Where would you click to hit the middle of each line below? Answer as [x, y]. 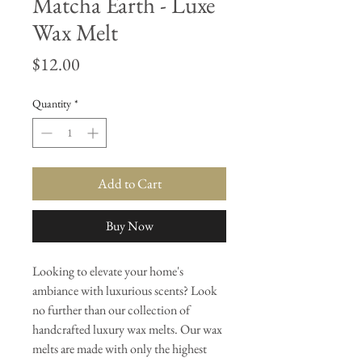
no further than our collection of [111, 309]
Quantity [52, 103]
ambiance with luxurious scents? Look [125, 290]
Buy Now [129, 225]
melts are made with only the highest [120, 348]
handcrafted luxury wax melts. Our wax [127, 329]
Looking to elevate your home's [108, 271]
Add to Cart [129, 183]
